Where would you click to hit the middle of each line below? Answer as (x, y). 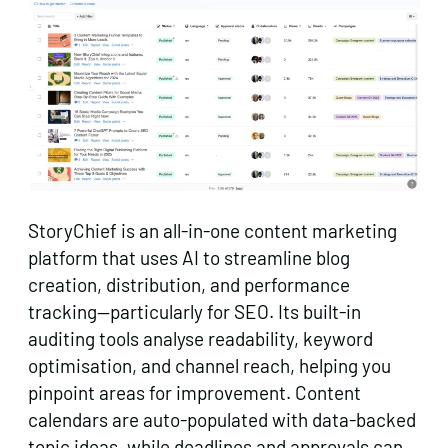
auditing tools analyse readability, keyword (200, 338)
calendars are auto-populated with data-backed (222, 419)
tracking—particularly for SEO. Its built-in (194, 311)
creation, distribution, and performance (189, 284)
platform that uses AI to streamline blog (189, 257)
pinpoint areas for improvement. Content (194, 392)
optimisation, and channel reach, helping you (209, 365)
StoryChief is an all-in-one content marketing (212, 230)
